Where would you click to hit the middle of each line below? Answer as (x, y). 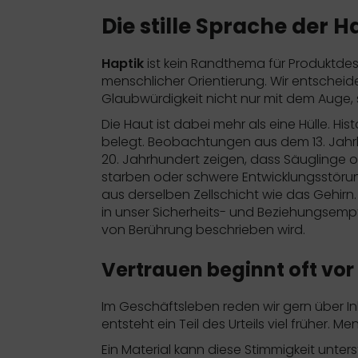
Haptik (123, 63)
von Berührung (147, 229)
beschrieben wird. (249, 229)
